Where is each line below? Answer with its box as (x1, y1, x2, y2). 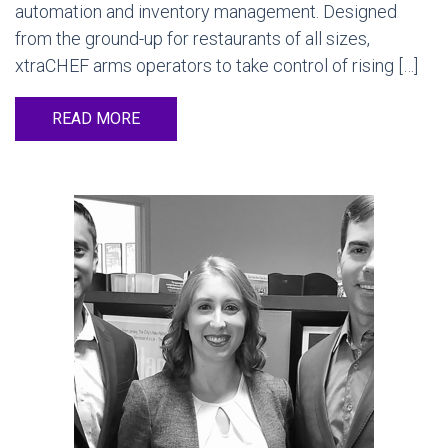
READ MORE (52, 109, 140, 128)
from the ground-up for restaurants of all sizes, (15, 28, 370, 49)
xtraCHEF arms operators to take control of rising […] (15, 55, 418, 76)
